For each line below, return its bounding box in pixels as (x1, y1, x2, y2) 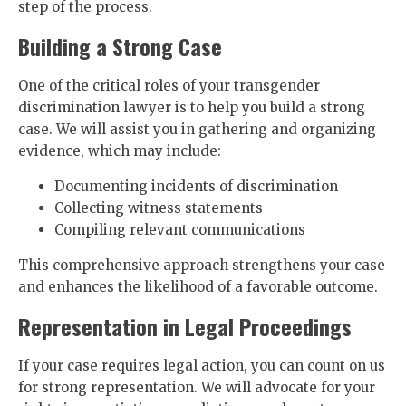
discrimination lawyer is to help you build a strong (18, 99, 365, 116)
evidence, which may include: (18, 142, 221, 159)
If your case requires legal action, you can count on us (18, 357, 385, 374)
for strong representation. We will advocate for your (18, 379, 375, 396)
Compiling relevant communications (54, 221, 305, 238)
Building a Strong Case (18, 30, 222, 63)
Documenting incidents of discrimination (54, 178, 338, 195)
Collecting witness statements (54, 199, 263, 217)
